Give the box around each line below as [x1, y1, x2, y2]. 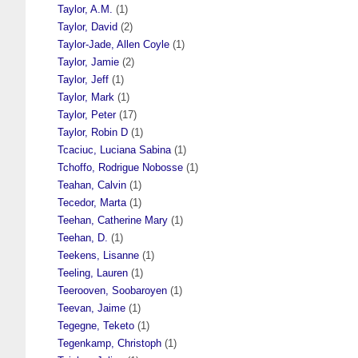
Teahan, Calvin [58, 178, 126, 191]
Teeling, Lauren [58, 266, 128, 279]
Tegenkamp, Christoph [58, 336, 161, 349]
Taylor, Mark [58, 90, 114, 103]
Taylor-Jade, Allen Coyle [58, 38, 169, 50]
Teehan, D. [58, 231, 108, 244]
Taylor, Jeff [58, 73, 109, 86]
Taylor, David [58, 20, 117, 33]
